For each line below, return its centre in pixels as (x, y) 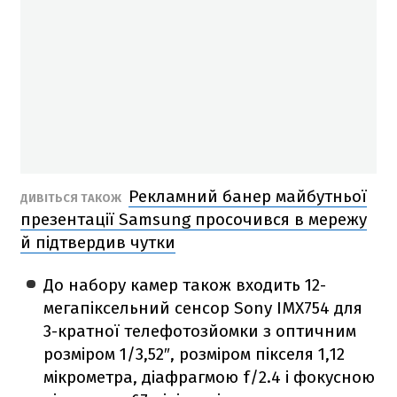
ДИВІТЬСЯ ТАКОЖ (72, 198)
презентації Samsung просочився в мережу (194, 219)
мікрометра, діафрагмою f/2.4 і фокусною (210, 377)
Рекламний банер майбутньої (248, 196)
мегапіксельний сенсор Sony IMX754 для (203, 307)
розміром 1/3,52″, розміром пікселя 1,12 (195, 354)
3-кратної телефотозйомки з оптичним (200, 331)
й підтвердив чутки (98, 242)
